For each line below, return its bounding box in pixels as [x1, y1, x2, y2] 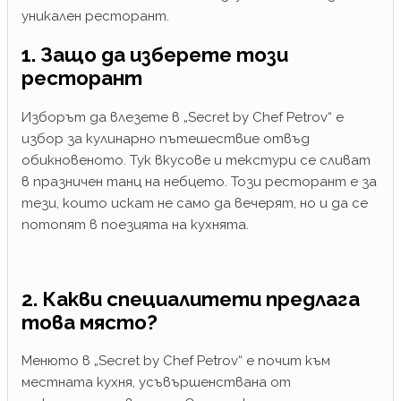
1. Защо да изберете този [21, 43, 288, 67]
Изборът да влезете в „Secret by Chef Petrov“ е [21, 109, 344, 126]
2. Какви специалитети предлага [21, 286, 360, 311]
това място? [21, 310, 158, 334]
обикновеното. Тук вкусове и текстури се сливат [21, 152, 371, 169]
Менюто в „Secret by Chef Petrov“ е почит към [21, 353, 330, 370]
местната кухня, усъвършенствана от [21, 374, 291, 391]
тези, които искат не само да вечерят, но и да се [21, 195, 368, 212]
